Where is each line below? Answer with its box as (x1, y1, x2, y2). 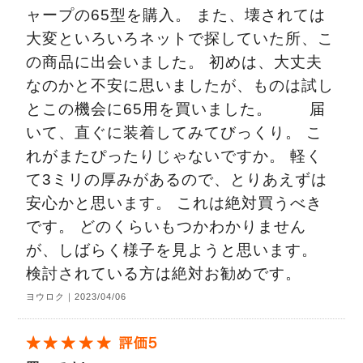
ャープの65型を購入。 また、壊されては (26, 6, 327, 24)
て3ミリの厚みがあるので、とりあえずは (26, 171, 328, 189)
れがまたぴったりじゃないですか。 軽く (26, 147, 323, 165)
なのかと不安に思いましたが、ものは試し (26, 77, 335, 95)
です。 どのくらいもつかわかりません (26, 218, 307, 236)
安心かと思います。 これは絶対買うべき (26, 194, 323, 212)
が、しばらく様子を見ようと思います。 (26, 241, 318, 259)
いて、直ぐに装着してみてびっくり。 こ (26, 124, 323, 142)
